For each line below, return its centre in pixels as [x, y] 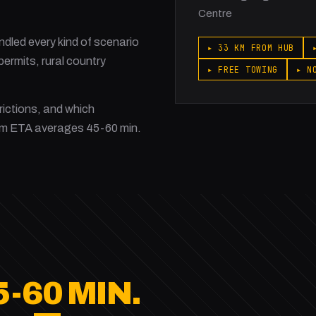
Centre [215, 13]
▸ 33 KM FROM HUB [251, 48]
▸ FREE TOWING [243, 69]
